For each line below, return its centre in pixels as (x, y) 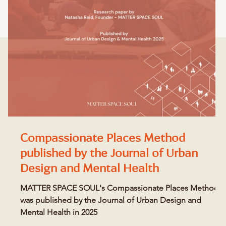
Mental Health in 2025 (59, 212)
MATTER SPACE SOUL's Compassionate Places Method (120, 188)
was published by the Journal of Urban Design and (111, 200)
